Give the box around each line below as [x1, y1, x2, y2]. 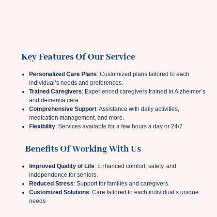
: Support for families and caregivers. [74, 180, 170, 187]
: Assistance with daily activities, [96, 105, 179, 112]
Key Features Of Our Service [10, 51, 135, 63]
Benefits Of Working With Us [10, 143, 141, 155]
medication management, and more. [29, 114, 124, 121]
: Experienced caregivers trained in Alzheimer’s [82, 88, 205, 95]
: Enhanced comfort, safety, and [94, 162, 176, 170]
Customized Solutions [29, 188, 89, 196]
